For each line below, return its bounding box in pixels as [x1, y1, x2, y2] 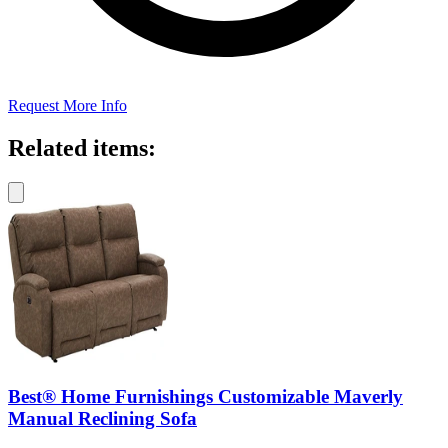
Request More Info [8, 97, 127, 115]
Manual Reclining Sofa [8, 407, 197, 429]
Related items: [8, 135, 156, 161]
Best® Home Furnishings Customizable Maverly [8, 385, 403, 407]
